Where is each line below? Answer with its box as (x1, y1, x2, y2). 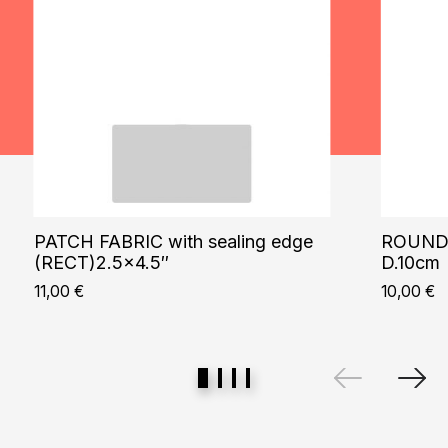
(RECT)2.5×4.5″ (33, 252, 169, 274)
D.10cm (381, 252, 441, 274)
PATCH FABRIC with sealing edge (33, 231, 313, 253)
